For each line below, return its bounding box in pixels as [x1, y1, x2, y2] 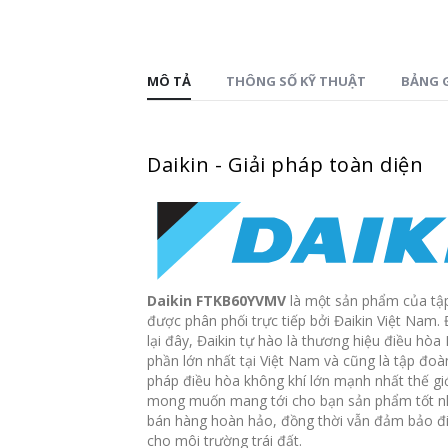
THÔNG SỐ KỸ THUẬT [226, 72, 367, 91]
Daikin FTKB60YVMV [147, 291, 287, 311]
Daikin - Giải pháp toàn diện [147, 151, 424, 179]
